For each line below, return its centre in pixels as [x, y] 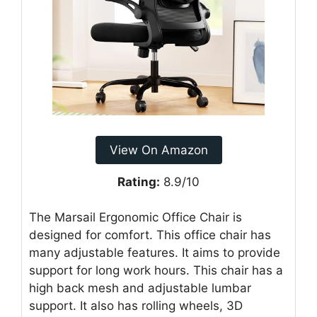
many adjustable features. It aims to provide [155, 253]
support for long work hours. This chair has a [156, 271]
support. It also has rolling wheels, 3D [136, 306]
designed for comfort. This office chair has [150, 235]
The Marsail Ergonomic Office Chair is [136, 218]
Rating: [139, 181]
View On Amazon [158, 150]
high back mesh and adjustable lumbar [140, 288]
